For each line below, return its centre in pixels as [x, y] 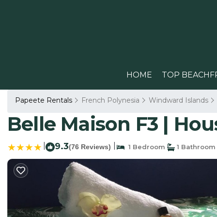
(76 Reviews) [90, 147]
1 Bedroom [145, 147]
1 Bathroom [195, 147]
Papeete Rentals [45, 100]
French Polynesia [110, 100]
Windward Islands [178, 100]
